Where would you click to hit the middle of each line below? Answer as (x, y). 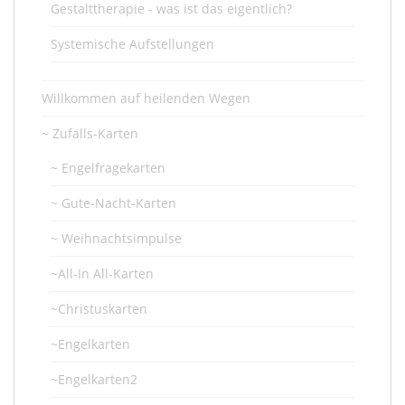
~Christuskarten (99, 309)
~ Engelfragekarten (108, 168)
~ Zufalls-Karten (90, 134)
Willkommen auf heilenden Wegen (146, 99)
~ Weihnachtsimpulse (116, 239)
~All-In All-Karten (102, 274)
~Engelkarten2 (94, 380)
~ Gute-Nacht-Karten (113, 203)
